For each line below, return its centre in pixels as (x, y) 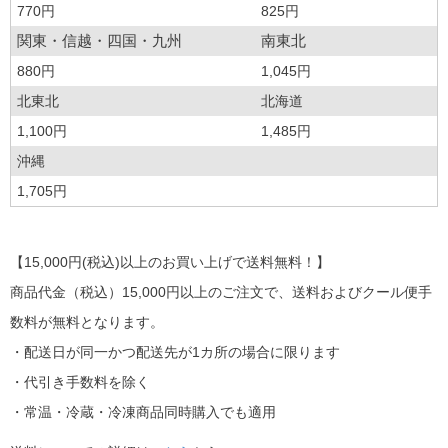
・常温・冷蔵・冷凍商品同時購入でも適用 (143, 412)
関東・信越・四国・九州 (99, 40)
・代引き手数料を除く (80, 382)
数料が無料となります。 (87, 322)
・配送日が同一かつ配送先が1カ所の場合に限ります (175, 352)
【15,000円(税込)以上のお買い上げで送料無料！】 (170, 262)
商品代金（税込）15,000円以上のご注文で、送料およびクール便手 (221, 292)
